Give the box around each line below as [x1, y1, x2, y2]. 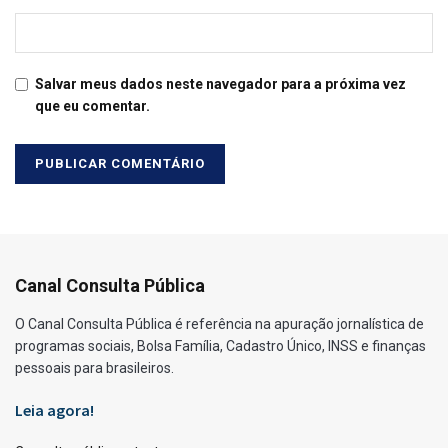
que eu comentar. [35, 98, 150, 115]
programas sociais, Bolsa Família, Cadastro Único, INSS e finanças [15, 338, 426, 355]
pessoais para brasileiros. [15, 360, 174, 377]
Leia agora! [15, 400, 94, 421]
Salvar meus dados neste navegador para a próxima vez [35, 76, 406, 93]
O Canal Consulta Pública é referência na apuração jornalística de [15, 316, 424, 333]
